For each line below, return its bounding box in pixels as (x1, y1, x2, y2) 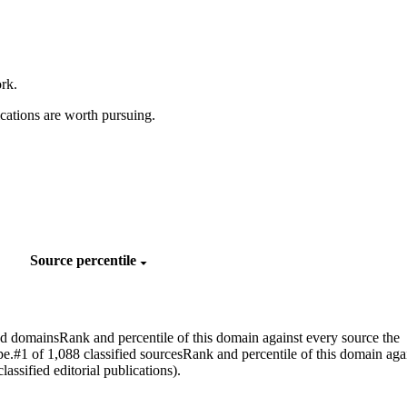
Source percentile (30, 252, 140, 268)
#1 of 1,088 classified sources (14, 345, 183, 362)
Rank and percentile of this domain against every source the (59, 329, 400, 345)
